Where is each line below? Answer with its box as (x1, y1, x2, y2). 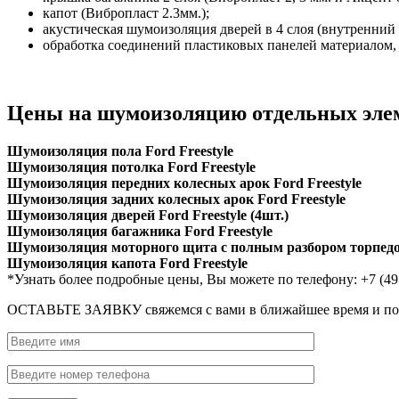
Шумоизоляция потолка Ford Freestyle (7, 159, 256, 175)
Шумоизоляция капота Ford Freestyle (7, 256, 248, 272)
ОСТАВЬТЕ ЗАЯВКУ (7, 302, 145, 318)
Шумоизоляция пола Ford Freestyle (7, 143, 233, 159)
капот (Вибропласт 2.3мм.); (43, 5, 209, 21)
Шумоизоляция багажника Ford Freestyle (7, 224, 273, 240)
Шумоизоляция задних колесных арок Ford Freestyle (7, 191, 346, 208)
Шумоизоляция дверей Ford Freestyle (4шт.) (7, 208, 289, 224)
